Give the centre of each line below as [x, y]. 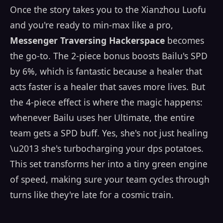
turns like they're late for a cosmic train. [92, 195]
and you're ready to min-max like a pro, [92, 25]
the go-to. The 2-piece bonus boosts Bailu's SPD [109, 56]
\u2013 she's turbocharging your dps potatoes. [107, 149]
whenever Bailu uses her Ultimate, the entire [102, 118]
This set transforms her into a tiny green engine [109, 164]
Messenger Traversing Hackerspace [87, 41]
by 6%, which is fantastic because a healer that [106, 71]
